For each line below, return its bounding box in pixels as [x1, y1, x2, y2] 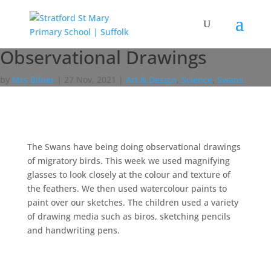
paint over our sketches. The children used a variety [27, 197, 238, 208]
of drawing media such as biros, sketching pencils [27, 211, 230, 222]
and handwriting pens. [27, 224, 120, 236]
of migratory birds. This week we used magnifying [27, 155, 230, 166]
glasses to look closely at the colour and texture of [27, 169, 230, 180]
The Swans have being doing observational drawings [27, 141, 241, 152]
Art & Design [126, 74, 177, 85]
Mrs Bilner [12, 74, 54, 85]
